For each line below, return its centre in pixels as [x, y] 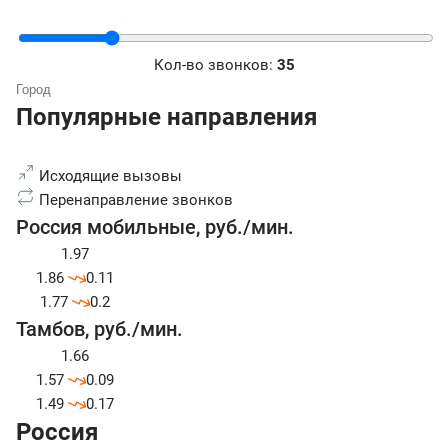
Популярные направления [166, 117]
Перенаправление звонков [134, 200]
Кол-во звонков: [215, 65]
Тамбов [50, 329]
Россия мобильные [106, 227]
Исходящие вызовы [108, 176]
